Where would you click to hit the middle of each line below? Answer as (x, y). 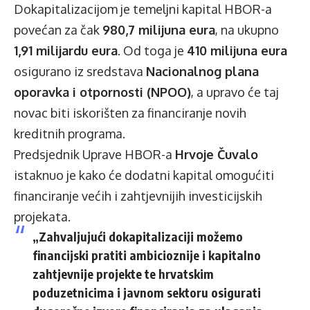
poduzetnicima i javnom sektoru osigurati (147, 292)
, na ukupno (247, 29)
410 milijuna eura (237, 50)
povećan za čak (58, 29)
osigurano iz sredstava (80, 71)
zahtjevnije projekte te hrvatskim (123, 273)
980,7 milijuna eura (159, 29)
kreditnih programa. (70, 133)
